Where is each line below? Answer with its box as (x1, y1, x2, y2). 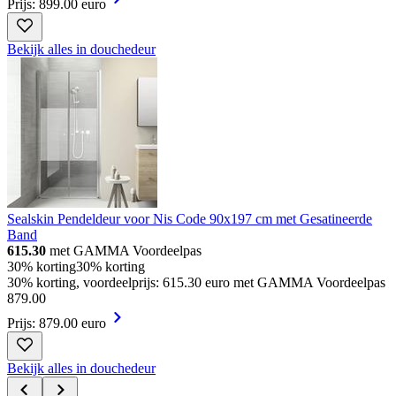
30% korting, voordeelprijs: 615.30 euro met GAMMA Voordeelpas (7, 275, 385, 291)
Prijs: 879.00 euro (7, 316, 106, 331)
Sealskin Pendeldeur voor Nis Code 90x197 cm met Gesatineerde (7, 211, 372, 227)
